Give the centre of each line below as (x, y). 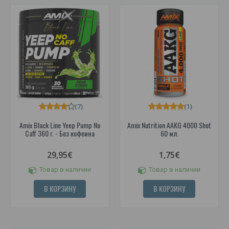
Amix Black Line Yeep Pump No (60, 125)
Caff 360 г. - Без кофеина (60, 133)
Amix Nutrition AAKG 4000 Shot (169, 125)
